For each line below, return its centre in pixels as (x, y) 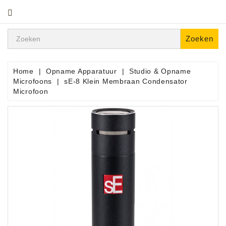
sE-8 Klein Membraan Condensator (126, 81)
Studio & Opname (160, 71)
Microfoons (33, 81)
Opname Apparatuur (81, 71)
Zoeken (200, 39)
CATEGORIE (30, 10)
